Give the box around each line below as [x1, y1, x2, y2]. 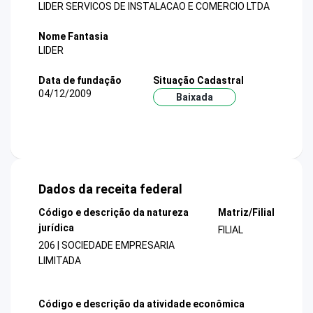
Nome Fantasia [38, 31, 108, 43]
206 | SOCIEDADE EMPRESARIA [38, 240, 175, 252]
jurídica [38, 222, 74, 234]
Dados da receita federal [38, 182, 182, 197]
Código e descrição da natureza [38, 207, 189, 219]
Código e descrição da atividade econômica [38, 298, 245, 310]
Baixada [175, 91, 213, 103]
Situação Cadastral [152, 74, 244, 86]
